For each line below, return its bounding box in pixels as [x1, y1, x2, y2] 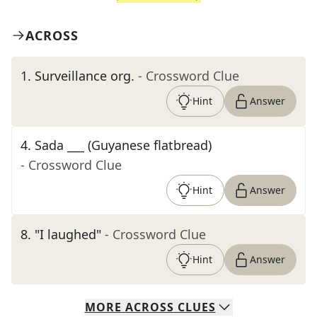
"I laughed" [35, 226, 101, 243]
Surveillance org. [35, 67, 134, 84]
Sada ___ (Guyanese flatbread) [35, 137, 212, 154]
